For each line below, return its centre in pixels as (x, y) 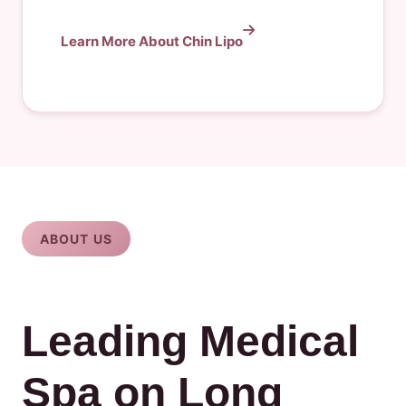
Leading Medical (190, 341)
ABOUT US (76, 238)
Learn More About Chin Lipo (152, 41)
